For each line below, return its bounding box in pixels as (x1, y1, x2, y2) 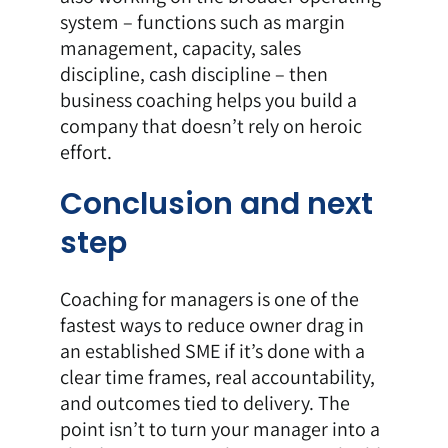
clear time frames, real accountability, (59, 363, 375, 390)
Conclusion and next (59, 183, 373, 226)
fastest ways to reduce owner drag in (59, 311, 364, 338)
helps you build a (211, 87, 357, 114)
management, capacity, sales (59, 35, 301, 62)
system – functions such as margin (59, 9, 345, 36)
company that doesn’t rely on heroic (59, 113, 362, 140)
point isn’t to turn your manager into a (59, 415, 380, 442)
